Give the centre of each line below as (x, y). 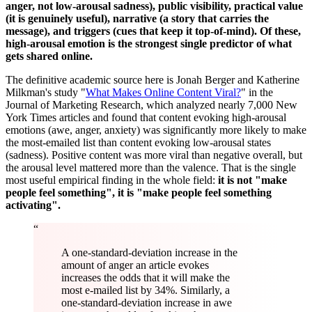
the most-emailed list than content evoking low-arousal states (138, 142)
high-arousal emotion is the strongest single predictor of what (149, 43)
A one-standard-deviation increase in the (149, 252)
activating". (33, 205)
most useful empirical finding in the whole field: (112, 180)
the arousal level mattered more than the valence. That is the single (151, 167)
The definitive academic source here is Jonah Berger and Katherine (153, 79)
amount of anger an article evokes (135, 265)
